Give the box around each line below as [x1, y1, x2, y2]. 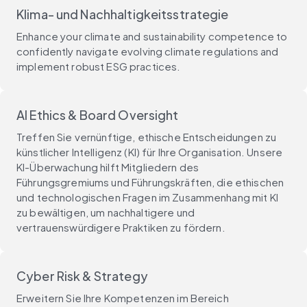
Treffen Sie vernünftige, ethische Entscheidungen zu [16, 130, 277, 143]
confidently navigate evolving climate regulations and [16, 44, 279, 58]
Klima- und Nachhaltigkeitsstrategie [16, 5, 229, 22]
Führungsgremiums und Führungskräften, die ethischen [16, 175, 284, 188]
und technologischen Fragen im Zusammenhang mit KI [16, 190, 278, 204]
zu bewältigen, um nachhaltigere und [16, 205, 195, 219]
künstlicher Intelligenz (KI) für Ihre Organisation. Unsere [16, 145, 283, 158]
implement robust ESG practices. [16, 59, 181, 73]
